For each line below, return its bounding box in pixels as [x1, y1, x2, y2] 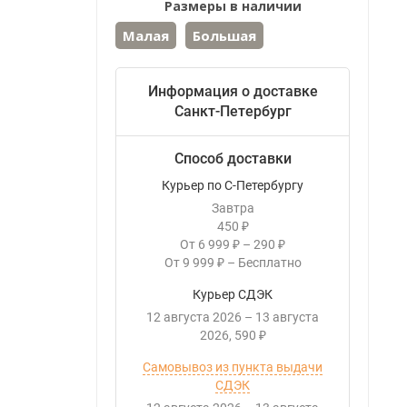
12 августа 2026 [146, 310, 242, 324]
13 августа [255, 310, 319, 324]
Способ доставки [174, 150, 292, 167]
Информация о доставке [147, 83, 318, 100]
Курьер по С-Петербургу [162, 178, 303, 193]
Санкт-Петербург [174, 103, 292, 120]
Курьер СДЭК [193, 287, 273, 302]
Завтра [211, 201, 254, 215]
